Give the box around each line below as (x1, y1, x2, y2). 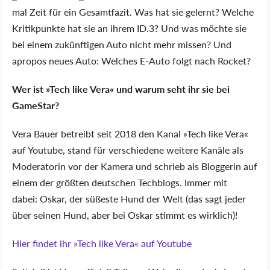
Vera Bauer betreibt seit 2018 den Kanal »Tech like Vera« (12, 126, 248, 140)
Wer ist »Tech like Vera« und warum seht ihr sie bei (12, 81, 230, 96)
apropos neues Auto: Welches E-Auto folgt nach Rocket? (12, 53, 251, 67)
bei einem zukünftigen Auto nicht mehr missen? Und (12, 37, 231, 51)
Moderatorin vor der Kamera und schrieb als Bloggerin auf (12, 159, 257, 173)
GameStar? (12, 98, 59, 112)
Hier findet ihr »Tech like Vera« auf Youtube (12, 236, 192, 250)
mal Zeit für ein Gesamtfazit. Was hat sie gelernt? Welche (12, 4, 254, 19)
